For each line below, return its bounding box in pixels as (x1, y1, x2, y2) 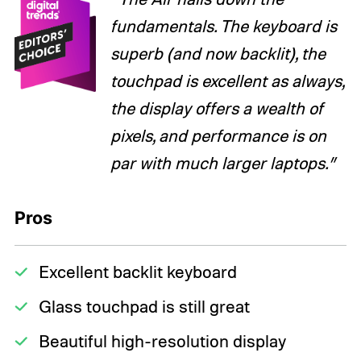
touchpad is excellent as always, (110, 69, 345, 91)
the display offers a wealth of (110, 97, 324, 118)
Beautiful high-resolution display (38, 330, 286, 352)
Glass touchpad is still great (38, 296, 250, 317)
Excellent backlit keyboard (38, 261, 237, 283)
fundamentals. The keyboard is (110, 15, 338, 36)
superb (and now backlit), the (110, 42, 326, 64)
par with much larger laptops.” (110, 151, 336, 173)
